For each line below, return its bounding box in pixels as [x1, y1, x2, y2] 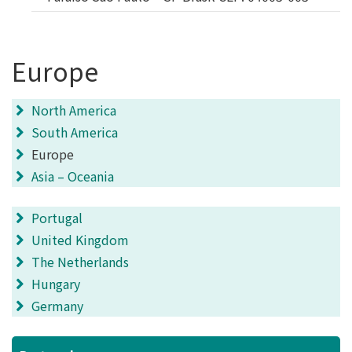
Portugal [31, 208, 82, 227]
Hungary [31, 274, 80, 293]
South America [31, 123, 118, 141]
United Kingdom [31, 230, 129, 249]
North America [31, 101, 116, 119]
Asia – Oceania [31, 167, 114, 185]
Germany [31, 296, 83, 315]
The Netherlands [31, 252, 129, 271]
